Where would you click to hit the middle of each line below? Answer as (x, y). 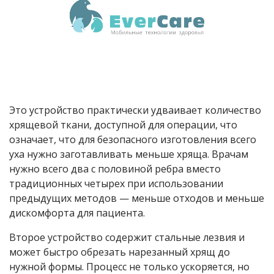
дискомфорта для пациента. (77, 213)
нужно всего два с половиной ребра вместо (115, 168)
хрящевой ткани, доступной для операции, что (123, 124)
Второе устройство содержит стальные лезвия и (127, 237)
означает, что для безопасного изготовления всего (133, 139)
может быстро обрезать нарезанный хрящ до (120, 252)
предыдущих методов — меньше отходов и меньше (137, 198)
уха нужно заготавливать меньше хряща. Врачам (129, 154)
